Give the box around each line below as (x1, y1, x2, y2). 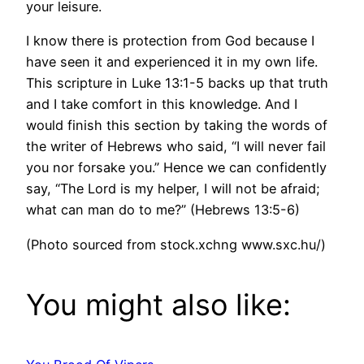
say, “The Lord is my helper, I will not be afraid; (26, 180, 320, 197)
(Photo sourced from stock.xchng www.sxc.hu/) (26, 236, 326, 253)
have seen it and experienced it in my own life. (26, 54, 318, 71)
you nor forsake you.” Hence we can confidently (26, 159, 327, 176)
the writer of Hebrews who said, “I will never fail (26, 138, 326, 155)
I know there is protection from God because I (26, 32, 314, 50)
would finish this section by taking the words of (26, 117, 327, 134)
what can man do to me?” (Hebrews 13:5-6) (26, 201, 300, 219)
